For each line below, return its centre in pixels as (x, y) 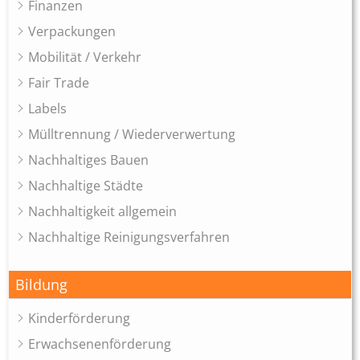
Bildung (41, 284)
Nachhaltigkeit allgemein (102, 211)
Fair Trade (59, 83)
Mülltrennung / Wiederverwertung (132, 134)
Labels (47, 108)
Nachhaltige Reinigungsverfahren (129, 237)
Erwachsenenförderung (100, 344)
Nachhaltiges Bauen (88, 160)
